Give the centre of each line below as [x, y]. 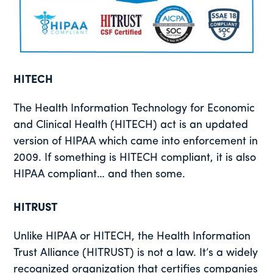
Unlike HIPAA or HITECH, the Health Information [132, 236]
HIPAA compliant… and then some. [100, 174]
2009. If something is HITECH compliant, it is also [135, 158]
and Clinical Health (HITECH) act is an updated [131, 125]
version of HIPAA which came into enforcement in [136, 141]
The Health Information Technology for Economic [134, 108]
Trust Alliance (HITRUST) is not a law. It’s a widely [136, 253]
